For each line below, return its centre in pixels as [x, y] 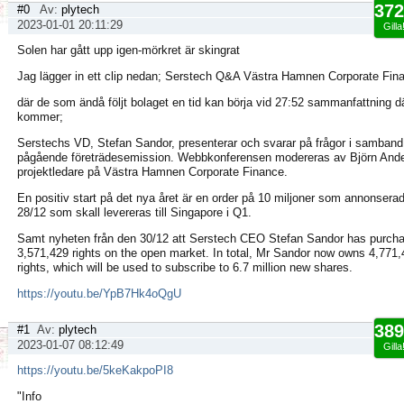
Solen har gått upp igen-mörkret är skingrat [129, 50]
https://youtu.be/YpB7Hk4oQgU [99, 294]
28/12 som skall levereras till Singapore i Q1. [134, 212]
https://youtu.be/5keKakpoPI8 [95, 370]
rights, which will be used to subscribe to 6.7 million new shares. [185, 267]
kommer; [40, 117]
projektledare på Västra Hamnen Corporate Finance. [152, 172]
